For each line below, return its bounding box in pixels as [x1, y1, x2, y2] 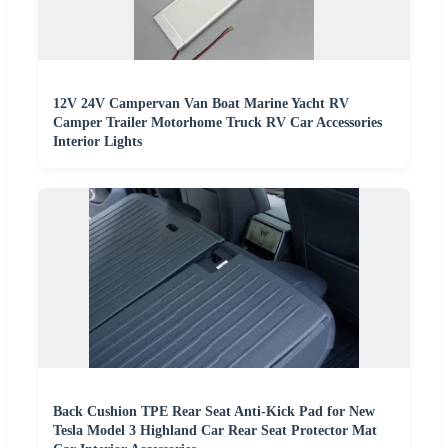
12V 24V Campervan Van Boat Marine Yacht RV [53, 95, 349, 111]
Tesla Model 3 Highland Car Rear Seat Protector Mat [53, 422, 377, 438]
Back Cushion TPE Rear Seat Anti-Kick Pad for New [53, 403, 375, 419]
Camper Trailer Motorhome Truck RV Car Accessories [53, 114, 382, 130]
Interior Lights [53, 133, 142, 149]
